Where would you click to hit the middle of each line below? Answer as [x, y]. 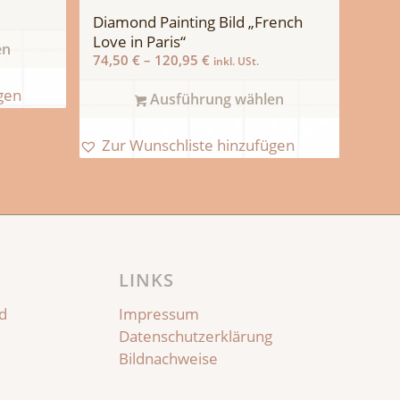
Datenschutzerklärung [195, 337]
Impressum [158, 314]
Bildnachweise [168, 359]
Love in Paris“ [139, 41]
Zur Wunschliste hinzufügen [198, 145]
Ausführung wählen [215, 99]
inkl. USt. [236, 61]
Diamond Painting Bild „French [197, 21]
